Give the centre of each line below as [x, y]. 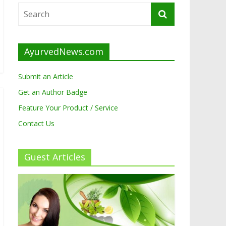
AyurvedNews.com [64, 52]
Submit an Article [46, 77]
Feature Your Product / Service [68, 108]
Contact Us [36, 124]
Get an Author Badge [53, 92]
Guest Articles [55, 157]
